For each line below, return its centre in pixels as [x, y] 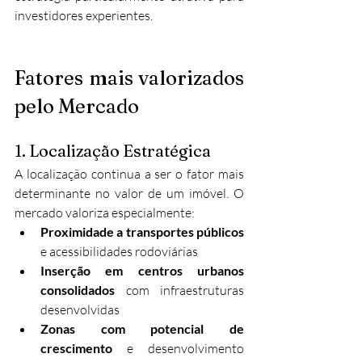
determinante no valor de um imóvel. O [129, 193]
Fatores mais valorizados [129, 78]
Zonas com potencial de [142, 328]
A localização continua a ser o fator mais [129, 173]
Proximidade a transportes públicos [142, 231]
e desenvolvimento [178, 348]
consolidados [78, 289]
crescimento [76, 347]
